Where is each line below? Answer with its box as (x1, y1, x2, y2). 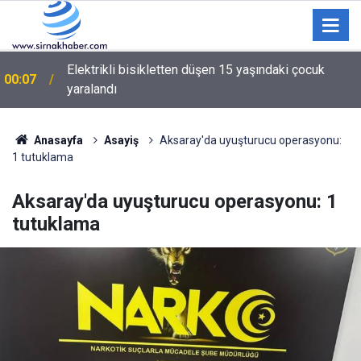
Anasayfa (31, 134, 83, 147)
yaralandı (67, 81, 117, 97)
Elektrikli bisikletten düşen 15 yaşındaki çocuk (67, 62, 325, 77)
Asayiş (103, 134, 139, 147)
